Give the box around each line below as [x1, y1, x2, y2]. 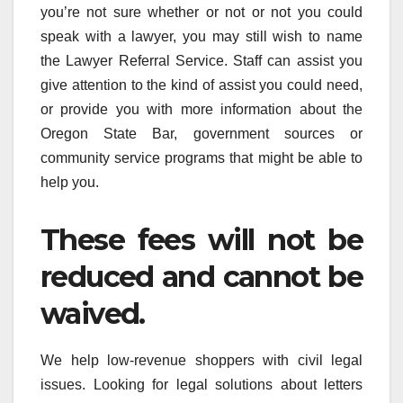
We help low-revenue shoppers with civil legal [40, 352, 363, 368]
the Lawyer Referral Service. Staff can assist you [40, 52, 363, 68]
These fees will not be [40, 221, 363, 257]
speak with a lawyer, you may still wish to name [40, 28, 363, 44]
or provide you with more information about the [40, 101, 363, 117]
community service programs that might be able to [40, 149, 363, 166]
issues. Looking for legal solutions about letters [40, 376, 363, 392]
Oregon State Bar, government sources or [40, 125, 363, 141]
